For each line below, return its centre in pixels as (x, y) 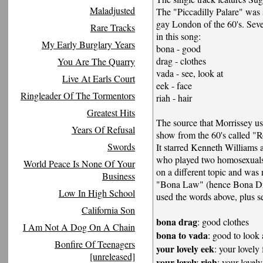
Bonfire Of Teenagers (95, 244)
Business (119, 176)
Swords (121, 146)
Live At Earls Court (99, 78)
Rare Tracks (113, 27)
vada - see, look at (190, 73)
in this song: (178, 36)
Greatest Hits (111, 112)
